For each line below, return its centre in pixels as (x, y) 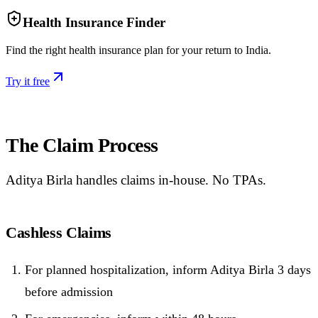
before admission (69, 291)
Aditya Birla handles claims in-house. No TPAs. (136, 180)
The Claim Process (82, 145)
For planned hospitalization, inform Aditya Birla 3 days (168, 269)
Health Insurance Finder (94, 22)
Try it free (28, 81)
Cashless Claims (59, 233)
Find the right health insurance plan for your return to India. (138, 50)
